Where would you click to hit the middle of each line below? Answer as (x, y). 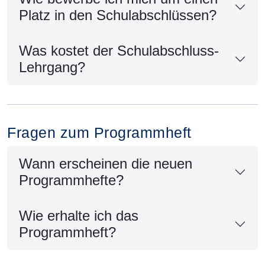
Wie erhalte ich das (79, 215)
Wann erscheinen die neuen (106, 163)
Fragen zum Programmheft (99, 132)
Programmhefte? (71, 180)
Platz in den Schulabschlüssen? (118, 15)
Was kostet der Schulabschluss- (119, 50)
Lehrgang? (52, 67)
